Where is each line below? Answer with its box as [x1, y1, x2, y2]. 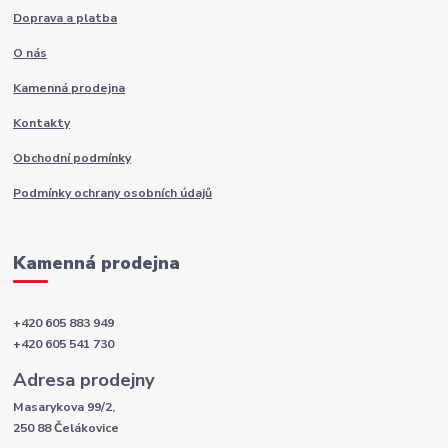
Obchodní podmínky [13, 149, 132, 166]
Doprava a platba [13, 9, 118, 26]
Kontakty [13, 114, 71, 131]
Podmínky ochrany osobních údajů [13, 184, 213, 201]
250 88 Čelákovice [13, 420, 120, 437]
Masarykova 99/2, [13, 399, 116, 416]
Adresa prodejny [13, 367, 156, 393]
